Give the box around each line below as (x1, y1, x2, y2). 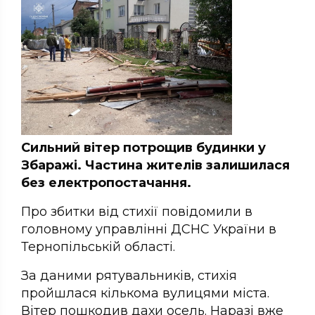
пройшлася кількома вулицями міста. (21, 285, 269, 301)
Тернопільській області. (21, 238, 175, 255)
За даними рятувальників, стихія (21, 267, 237, 283)
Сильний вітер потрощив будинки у (21, 139, 266, 155)
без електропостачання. (21, 174, 191, 191)
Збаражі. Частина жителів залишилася (21, 157, 290, 173)
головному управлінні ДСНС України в (21, 221, 276, 237)
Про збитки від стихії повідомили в (21, 203, 252, 219)
